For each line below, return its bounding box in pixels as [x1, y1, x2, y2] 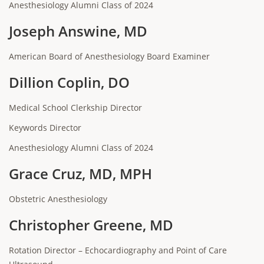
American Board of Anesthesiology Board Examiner [9, 51, 210, 62]
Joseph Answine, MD [9, 21, 147, 41]
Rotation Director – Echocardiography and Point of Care [9, 245, 227, 256]
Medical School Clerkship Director [9, 102, 142, 113]
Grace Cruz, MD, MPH [9, 164, 152, 183]
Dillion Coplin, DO [9, 72, 130, 92]
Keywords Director [9, 122, 81, 133]
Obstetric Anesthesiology [9, 193, 107, 204]
